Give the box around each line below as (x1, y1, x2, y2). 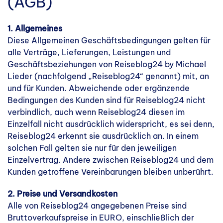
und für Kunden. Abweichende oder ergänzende (7, 83, 190, 93)
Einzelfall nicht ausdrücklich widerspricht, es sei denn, (7, 119, 215, 129)
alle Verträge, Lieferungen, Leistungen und (7, 47, 171, 57)
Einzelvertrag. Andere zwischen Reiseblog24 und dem (7, 155, 214, 165)
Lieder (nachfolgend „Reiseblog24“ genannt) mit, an (7, 71, 209, 81)
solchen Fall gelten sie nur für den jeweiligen (7, 143, 177, 153)
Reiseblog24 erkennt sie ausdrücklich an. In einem (7, 131, 199, 141)
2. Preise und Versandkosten (7, 189, 117, 199)
